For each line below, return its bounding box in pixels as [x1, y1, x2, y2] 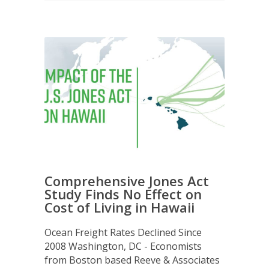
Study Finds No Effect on [44, 185, 202, 203]
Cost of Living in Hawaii [44, 198, 195, 216]
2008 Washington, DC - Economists [44, 240, 202, 253]
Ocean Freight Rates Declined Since [44, 226, 202, 239]
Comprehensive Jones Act [44, 172, 209, 190]
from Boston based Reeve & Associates [44, 253, 220, 267]
